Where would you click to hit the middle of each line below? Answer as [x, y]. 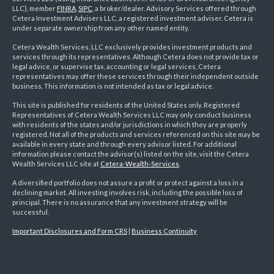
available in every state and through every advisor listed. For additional [124, 144]
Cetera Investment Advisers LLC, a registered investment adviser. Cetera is [133, 18]
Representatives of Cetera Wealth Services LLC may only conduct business [132, 115]
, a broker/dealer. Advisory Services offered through [174, 9]
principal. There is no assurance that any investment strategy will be [120, 202]
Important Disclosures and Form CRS [70, 231]
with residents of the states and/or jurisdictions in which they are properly [130, 125]
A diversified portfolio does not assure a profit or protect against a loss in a [128, 183]
